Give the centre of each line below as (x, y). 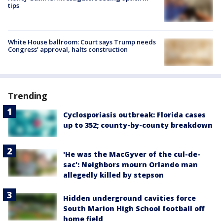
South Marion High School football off (134, 208)
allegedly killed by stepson (113, 175)
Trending (28, 96)
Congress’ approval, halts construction (68, 49)
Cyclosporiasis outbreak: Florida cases (134, 115)
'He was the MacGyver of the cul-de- (132, 154)
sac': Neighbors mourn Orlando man (130, 164)
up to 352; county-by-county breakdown (138, 125)
